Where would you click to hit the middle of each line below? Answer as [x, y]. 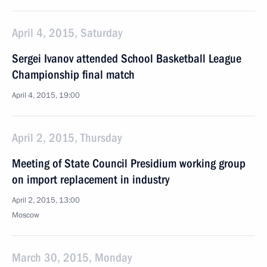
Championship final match [73, 74]
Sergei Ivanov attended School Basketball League [127, 58]
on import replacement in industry [91, 179]
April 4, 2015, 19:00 [46, 95]
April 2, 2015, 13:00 [46, 200]
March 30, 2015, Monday [72, 257]
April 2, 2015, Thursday [67, 138]
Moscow [26, 215]
